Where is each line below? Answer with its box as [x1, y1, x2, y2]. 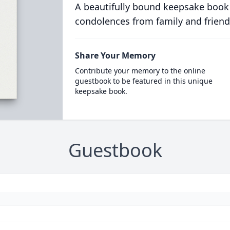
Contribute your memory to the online [74, 66, 205, 75]
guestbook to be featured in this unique [74, 76, 213, 86]
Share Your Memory [74, 50, 156, 61]
